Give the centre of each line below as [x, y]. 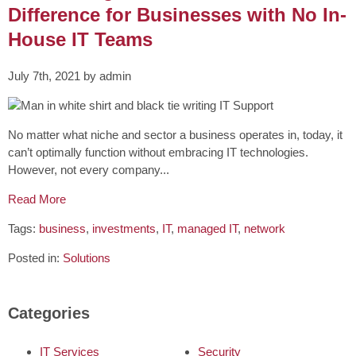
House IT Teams [80, 39]
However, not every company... [89, 169]
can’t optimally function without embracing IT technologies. [158, 152]
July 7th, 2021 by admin [70, 75]
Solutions [87, 257]
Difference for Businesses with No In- [177, 14]
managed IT [207, 228]
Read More [37, 199]
